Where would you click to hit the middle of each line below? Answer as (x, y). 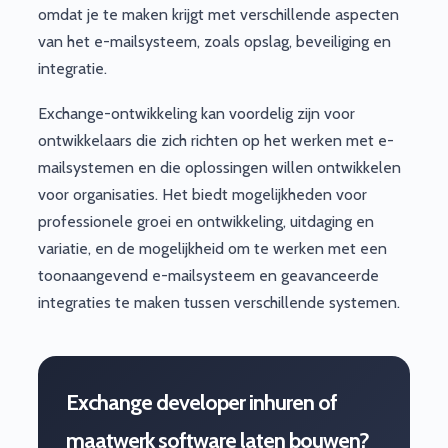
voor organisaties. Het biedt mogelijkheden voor (202, 194)
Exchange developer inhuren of (201, 402)
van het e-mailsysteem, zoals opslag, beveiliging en (214, 42)
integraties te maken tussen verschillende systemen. (219, 302)
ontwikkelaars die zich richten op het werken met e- (216, 140)
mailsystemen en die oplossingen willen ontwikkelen (219, 167)
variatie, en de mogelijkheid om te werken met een (212, 248)
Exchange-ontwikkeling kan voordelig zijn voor (196, 113)
